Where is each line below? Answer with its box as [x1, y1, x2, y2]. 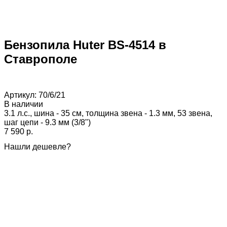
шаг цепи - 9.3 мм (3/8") [4, 118, 91, 127]
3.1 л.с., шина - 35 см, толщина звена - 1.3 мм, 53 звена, [4, 108, 212, 118]
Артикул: [4, 90, 39, 99]
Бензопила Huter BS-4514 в [4, 37, 166, 52]
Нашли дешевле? [4, 142, 71, 151]
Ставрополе [4, 52, 77, 66]
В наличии [4, 99, 43, 108]
